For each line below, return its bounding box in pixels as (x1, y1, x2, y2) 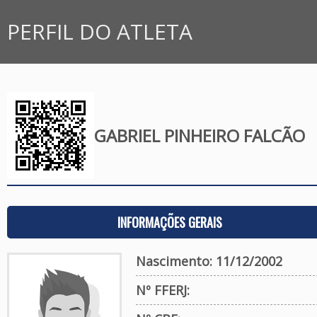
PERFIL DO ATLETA (7, 17, 192, 46)
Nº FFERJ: (135, 282, 190, 299)
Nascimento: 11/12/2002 (135, 253, 282, 270)
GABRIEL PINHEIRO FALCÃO (93, 124, 305, 147)
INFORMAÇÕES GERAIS (117, 213, 222, 231)
